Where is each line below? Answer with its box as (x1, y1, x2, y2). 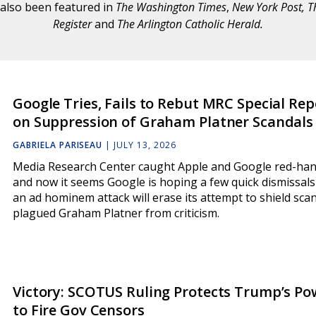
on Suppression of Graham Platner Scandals (13, 112, 314, 131)
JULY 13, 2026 (114, 139, 176, 152)
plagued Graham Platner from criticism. (13, 205, 219, 221)
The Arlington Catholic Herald (117, 16, 260, 32)
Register (53, 16, 95, 32)
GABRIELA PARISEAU (13, 139, 103, 152)
